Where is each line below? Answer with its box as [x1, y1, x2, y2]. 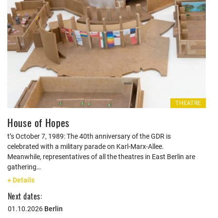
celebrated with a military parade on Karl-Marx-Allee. [7, 143, 164, 150]
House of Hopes [7, 115, 70, 130]
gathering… [7, 163, 41, 171]
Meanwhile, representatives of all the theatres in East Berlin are [7, 153, 195, 161]
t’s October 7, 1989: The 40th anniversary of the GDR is [7, 132, 171, 140]
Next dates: [8, 190, 42, 202]
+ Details [7, 176, 35, 184]
